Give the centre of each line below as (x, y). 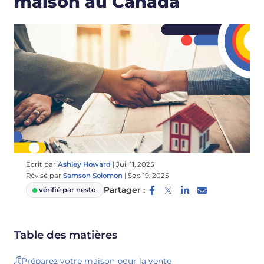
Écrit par (42, 164)
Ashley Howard (84, 164)
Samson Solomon (93, 175)
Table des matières (66, 235)
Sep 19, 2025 (148, 175)
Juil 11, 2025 (135, 164)
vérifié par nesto (67, 190)
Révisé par (44, 175)
